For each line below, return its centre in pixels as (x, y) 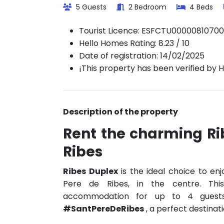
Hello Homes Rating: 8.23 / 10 (134, 43)
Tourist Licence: (110, 31)
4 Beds (200, 7)
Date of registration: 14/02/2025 (142, 56)
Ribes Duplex (90, 171)
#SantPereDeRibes (103, 209)
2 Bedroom (146, 7)
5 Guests (90, 7)
